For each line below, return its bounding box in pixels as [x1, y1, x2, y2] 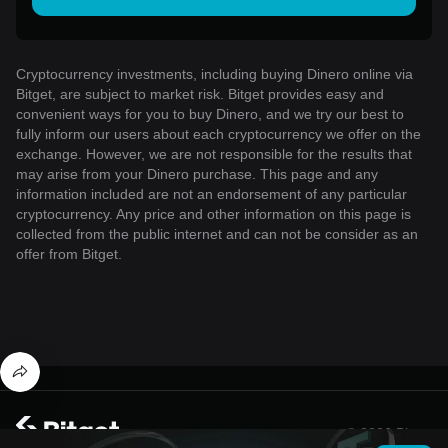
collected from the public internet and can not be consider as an [16, 225, 418, 242]
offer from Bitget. [16, 245, 122, 262]
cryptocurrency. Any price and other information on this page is [16, 205, 411, 222]
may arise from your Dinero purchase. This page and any [16, 165, 378, 182]
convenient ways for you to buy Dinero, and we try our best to [16, 105, 404, 122]
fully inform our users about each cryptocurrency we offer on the [16, 125, 421, 142]
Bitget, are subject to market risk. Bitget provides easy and [16, 85, 384, 102]
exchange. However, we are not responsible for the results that [16, 145, 412, 162]
